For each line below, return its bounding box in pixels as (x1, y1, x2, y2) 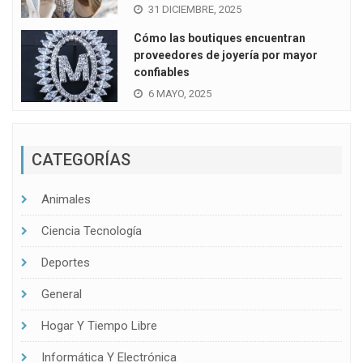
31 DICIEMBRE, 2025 (147, 3, 241, 16)
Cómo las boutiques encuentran (133, 32, 305, 45)
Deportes (41, 254, 90, 270)
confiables (133, 66, 190, 79)
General (41, 286, 82, 301)
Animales (41, 191, 91, 207)
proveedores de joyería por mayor (133, 49, 318, 62)
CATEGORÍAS (32, 149, 130, 169)
